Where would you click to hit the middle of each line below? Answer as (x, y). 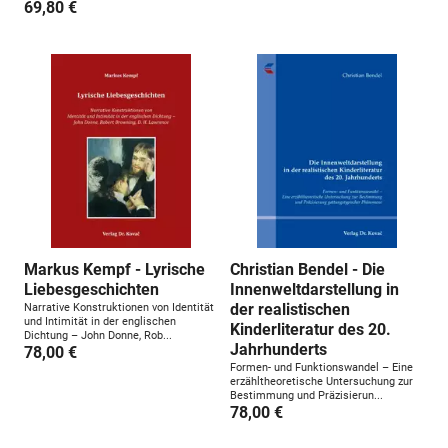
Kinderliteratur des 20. (310, 329)
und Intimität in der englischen (100, 321)
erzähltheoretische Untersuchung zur (321, 381)
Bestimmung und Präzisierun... (306, 395)
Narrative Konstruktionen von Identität (119, 307)
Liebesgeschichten (91, 289)
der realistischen (290, 309)
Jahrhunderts (278, 349)
